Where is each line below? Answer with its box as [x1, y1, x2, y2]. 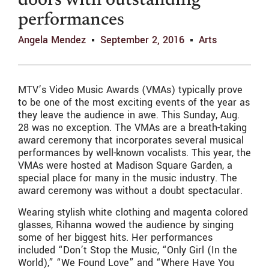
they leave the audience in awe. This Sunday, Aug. [18, 108, 240, 122]
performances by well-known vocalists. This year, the [18, 146, 251, 160]
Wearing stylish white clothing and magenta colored [18, 205, 248, 219]
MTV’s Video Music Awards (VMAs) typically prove [18, 83, 243, 97]
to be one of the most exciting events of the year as [18, 95, 250, 110]
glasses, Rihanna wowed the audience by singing [18, 217, 234, 232]
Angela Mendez [18, 33, 86, 47]
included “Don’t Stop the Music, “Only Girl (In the [18, 243, 237, 257]
